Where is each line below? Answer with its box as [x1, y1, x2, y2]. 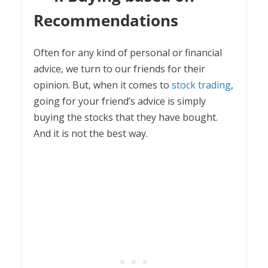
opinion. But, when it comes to [33, 78, 172, 92]
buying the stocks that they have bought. [33, 110, 218, 124]
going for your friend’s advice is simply [33, 94, 206, 108]
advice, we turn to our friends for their [33, 62, 205, 75]
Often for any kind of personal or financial [33, 45, 222, 59]
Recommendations [33, 9, 178, 31]
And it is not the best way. [33, 126, 150, 140]
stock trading [172, 78, 231, 92]
